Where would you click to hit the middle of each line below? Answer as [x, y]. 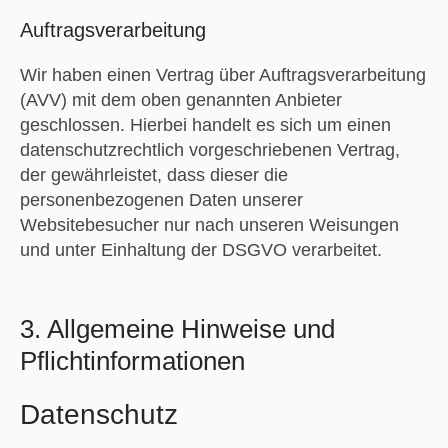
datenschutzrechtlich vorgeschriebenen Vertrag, [209, 149]
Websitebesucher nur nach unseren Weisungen [209, 224]
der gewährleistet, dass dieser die [153, 174]
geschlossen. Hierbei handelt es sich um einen [205, 124]
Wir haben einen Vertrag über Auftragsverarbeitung [222, 74]
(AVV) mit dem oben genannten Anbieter [180, 99]
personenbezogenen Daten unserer [161, 199]
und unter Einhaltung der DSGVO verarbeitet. [200, 249]
